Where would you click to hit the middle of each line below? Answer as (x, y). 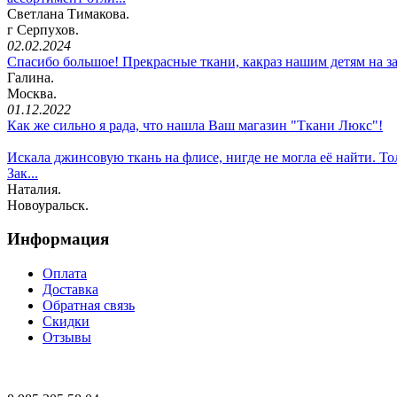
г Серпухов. (43, 29)
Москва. (32, 93)
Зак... (23, 173)
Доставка (70, 290)
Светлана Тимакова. (68, 13)
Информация (58, 239)
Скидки (66, 322)
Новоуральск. (48, 205)
